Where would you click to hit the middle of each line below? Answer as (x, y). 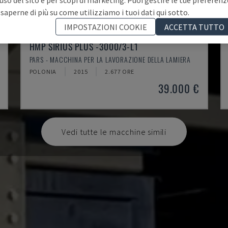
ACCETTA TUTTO (194, 27)
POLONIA (43, 71)
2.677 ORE (120, 71)
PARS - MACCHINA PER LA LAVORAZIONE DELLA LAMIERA (110, 59)
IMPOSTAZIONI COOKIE (106, 27)
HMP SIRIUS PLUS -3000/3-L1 (84, 46)
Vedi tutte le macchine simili (114, 132)
